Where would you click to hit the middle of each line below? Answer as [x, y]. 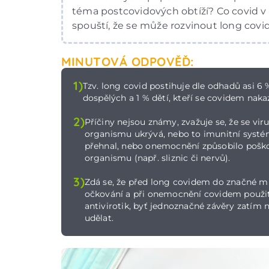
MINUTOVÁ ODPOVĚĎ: [128, 61]
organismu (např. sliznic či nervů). [157, 158]
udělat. [99, 218]
